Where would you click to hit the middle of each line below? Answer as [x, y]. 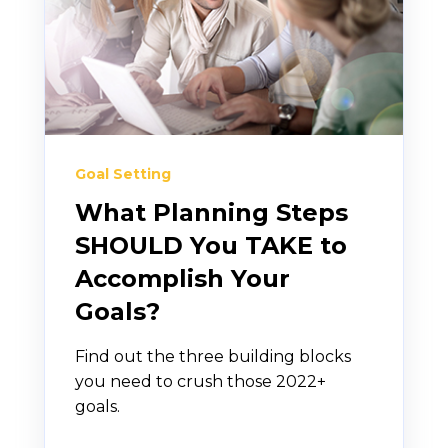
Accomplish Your [182, 278]
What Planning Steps [211, 212]
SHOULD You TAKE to [211, 245]
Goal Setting [123, 173]
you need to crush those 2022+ [200, 381]
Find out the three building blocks [213, 356]
